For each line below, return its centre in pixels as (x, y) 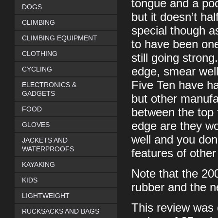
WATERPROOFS (48, 149)
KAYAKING (38, 164)
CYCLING (37, 69)
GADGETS (38, 93)
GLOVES (36, 125)
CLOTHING (40, 54)
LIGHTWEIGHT (46, 196)
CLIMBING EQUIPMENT (60, 38)
